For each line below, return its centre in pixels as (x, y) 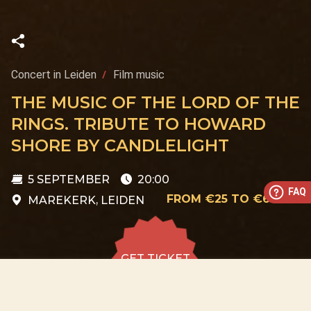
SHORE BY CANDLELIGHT (120, 145)
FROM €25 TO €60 (222, 199)
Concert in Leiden (54, 75)
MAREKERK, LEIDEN (86, 200)
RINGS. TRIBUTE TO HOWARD (138, 124)
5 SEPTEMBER (67, 179)
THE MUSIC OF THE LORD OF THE (155, 102)
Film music (139, 75)
